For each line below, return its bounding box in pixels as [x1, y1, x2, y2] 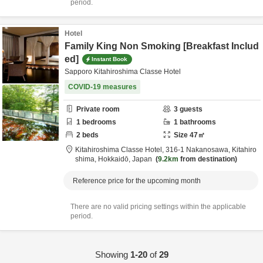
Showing [95, 249, 130, 259]
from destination [178, 155, 235, 163]
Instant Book [92, 55, 127, 62]
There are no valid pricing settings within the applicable [70, 203, 246, 211]
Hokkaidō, [98, 155, 132, 163]
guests [178, 105, 203, 113]
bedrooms [80, 118, 116, 126]
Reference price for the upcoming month [73, 177, 201, 185]
